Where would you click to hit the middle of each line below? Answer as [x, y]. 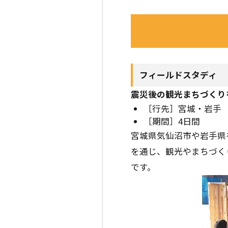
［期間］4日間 [172, 121]
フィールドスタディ [178, 75]
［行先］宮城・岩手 [183, 108]
